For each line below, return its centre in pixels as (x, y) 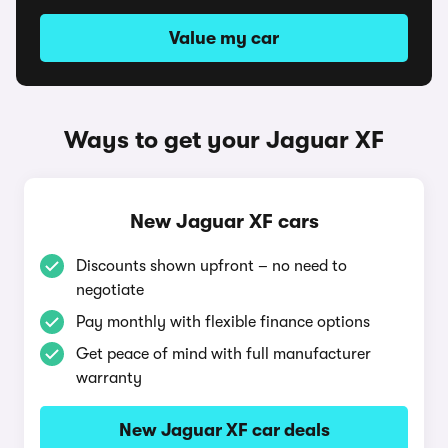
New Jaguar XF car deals (224, 430)
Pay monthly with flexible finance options (223, 322)
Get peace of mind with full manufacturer (223, 354)
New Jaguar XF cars (224, 221)
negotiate (110, 290)
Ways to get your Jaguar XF (224, 140)
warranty (109, 378)
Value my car (224, 38)
